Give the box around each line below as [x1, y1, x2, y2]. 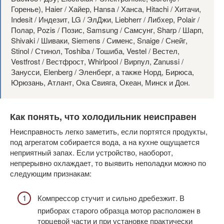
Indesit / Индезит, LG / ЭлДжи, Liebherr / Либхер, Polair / [11, 14, 199, 25]
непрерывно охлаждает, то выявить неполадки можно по [10, 157, 206, 168]
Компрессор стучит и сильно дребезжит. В [37, 192, 184, 203]
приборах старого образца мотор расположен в [37, 204, 200, 215]
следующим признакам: [10, 168, 91, 179]
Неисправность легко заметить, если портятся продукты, [10, 126, 207, 137]
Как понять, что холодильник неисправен [10, 110, 196, 123]
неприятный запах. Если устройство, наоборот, [10, 147, 173, 158]
